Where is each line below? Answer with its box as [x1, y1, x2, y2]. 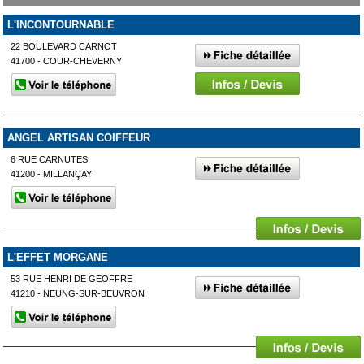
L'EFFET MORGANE [6, 250, 108, 263]
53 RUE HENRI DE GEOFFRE [11, 273, 133, 284]
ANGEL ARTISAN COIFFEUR [6, 131, 150, 144]
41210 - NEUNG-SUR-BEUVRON [11, 288, 145, 298]
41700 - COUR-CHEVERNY [11, 56, 123, 66]
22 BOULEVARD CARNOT [11, 41, 118, 51]
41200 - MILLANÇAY [11, 168, 93, 179]
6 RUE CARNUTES [11, 154, 89, 164]
